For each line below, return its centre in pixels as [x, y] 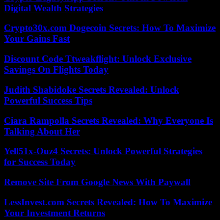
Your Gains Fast [37, 39]
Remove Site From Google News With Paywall [97, 182]
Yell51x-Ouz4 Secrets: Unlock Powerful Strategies [103, 151]
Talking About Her [42, 131]
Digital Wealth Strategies [54, 8]
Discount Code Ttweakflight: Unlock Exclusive [98, 59]
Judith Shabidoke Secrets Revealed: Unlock [92, 89]
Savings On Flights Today [56, 70]
